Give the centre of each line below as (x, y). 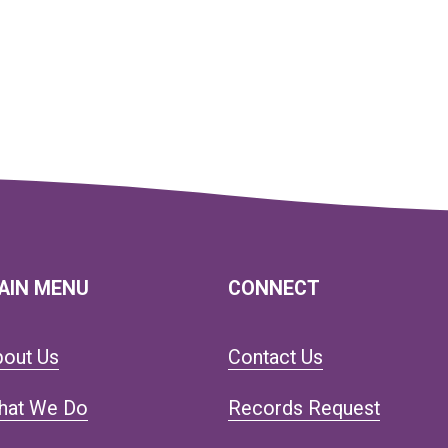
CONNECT (274, 288)
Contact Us (276, 357)
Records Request (304, 408)
